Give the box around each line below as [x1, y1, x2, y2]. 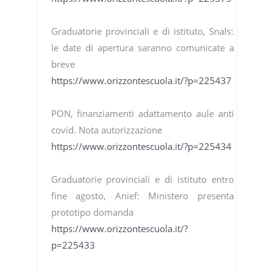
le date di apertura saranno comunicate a [51, 41, 234, 54]
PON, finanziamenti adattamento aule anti [51, 107, 234, 120]
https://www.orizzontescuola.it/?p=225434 [51, 140, 232, 153]
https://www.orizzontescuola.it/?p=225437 [51, 74, 232, 87]
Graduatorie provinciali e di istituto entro [51, 173, 234, 186]
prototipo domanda [51, 206, 133, 219]
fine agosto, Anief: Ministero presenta [51, 190, 234, 202]
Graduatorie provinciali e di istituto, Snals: [51, 25, 234, 38]
